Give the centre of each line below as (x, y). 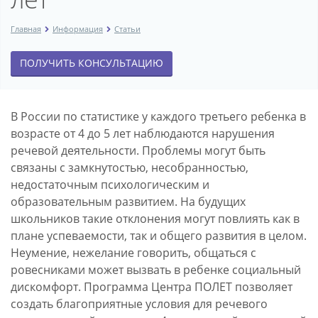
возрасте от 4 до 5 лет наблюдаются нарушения (143, 133)
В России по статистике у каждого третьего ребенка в (158, 116)
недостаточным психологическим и (110, 184)
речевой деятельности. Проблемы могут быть (138, 150)
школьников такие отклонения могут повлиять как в (155, 218)
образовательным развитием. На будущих (128, 201)
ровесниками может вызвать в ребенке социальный (156, 269)
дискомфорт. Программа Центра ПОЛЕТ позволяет (152, 286)
